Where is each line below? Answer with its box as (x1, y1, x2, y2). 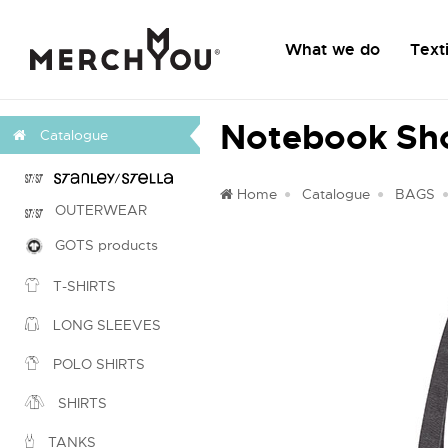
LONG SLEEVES (49, 316, 161, 335)
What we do (285, 39, 380, 60)
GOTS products (43, 236, 158, 254)
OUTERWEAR (43, 201, 147, 219)
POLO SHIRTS (49, 355, 145, 374)
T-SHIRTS (49, 277, 116, 296)
